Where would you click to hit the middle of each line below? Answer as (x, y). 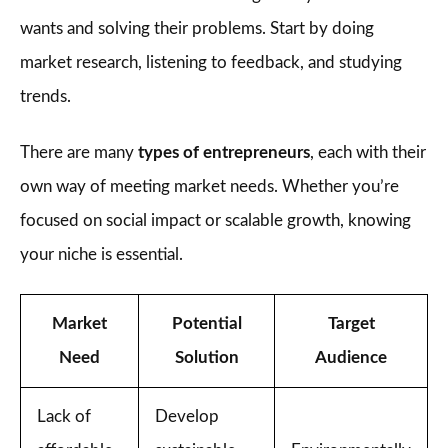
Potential (206, 323)
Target (351, 323)
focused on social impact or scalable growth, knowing (215, 220)
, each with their (368, 152)
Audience (351, 357)
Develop (187, 416)
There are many (79, 152)
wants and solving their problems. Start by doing (197, 28)
